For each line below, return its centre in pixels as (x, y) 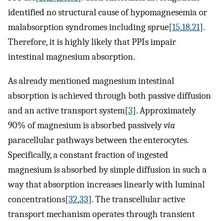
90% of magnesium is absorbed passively (86, 125)
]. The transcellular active (137, 199)
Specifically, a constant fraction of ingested (88, 155)
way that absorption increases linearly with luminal (106, 184)
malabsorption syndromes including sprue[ (90, 27)
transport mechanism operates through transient (101, 214)
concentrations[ (38, 199)
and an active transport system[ (68, 110)
